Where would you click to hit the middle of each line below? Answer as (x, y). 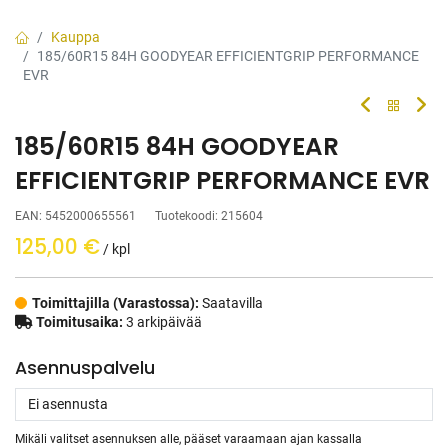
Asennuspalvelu (85, 368)
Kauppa (75, 37)
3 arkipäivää (162, 322)
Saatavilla (232, 303)
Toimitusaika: (79, 322)
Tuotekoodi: (188, 216)
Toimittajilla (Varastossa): (117, 303)
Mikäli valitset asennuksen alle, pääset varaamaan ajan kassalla (188, 439)
